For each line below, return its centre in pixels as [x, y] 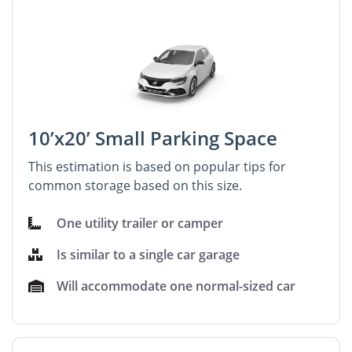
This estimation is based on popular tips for [157, 166]
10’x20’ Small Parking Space [153, 137]
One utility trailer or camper [140, 223]
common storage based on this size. [135, 185]
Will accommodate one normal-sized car [176, 286]
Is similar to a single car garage [148, 254]
